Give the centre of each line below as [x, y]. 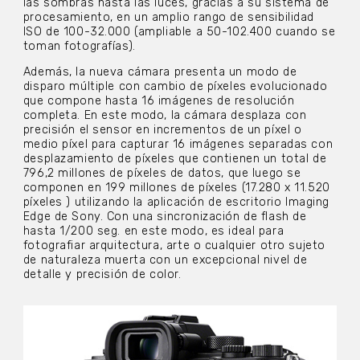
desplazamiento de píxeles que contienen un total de [175, 158]
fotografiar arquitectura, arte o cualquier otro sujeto [174, 245]
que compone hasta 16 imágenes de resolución [159, 100]
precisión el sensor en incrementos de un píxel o [162, 129]
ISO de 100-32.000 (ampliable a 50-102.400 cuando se [179, 31]
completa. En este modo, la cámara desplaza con [165, 115]
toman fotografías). [79, 46]
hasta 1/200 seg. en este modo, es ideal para [153, 231]
